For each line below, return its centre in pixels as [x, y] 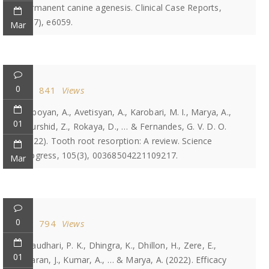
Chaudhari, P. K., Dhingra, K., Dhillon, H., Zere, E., [119, 245]
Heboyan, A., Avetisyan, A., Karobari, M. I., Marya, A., [126, 112]
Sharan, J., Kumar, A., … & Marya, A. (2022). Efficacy [124, 260]
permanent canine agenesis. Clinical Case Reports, [121, 8]
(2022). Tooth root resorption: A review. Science [117, 141]
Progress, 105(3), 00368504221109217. [100, 155]
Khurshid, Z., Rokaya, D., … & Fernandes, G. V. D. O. [124, 126]
